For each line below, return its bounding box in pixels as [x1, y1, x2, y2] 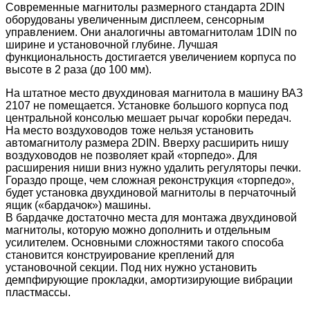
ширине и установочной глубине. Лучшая [6, 39, 218, 51]
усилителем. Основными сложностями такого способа [6, 237, 284, 249]
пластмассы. [6, 286, 71, 299]
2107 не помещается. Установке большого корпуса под [6, 100, 288, 112]
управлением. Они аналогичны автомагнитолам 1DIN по [6, 26, 297, 39]
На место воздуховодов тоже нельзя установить [6, 125, 253, 137]
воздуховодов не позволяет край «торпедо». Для [6, 149, 257, 162]
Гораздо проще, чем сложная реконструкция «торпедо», [6, 174, 294, 187]
